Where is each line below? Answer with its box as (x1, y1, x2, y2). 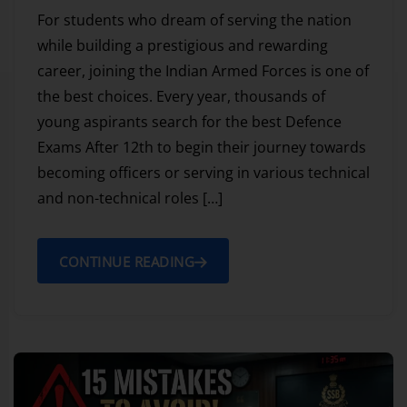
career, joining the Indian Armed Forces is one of (37, 61, 369, 82)
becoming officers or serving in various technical (37, 163, 370, 184)
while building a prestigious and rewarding (37, 35, 328, 56)
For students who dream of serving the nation (37, 10, 352, 31)
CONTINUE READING (59, 253, 194, 272)
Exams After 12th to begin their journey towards (37, 137, 366, 158)
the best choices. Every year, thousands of (37, 86, 325, 107)
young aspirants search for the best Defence (37, 112, 342, 133)
